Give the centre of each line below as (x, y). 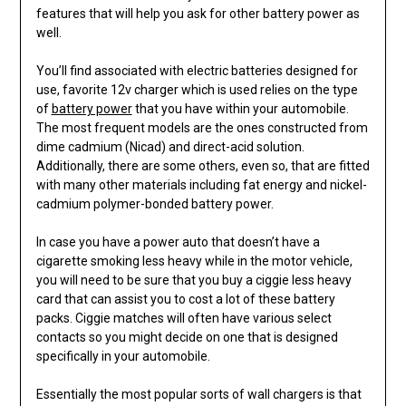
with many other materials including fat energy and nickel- (201, 185)
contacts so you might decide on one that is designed (187, 338)
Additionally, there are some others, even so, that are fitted (203, 166)
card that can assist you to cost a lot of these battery (185, 300)
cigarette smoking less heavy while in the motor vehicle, (194, 261)
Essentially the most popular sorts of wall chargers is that (198, 395)
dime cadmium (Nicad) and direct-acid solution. (170, 147)
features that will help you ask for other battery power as (198, 14)
